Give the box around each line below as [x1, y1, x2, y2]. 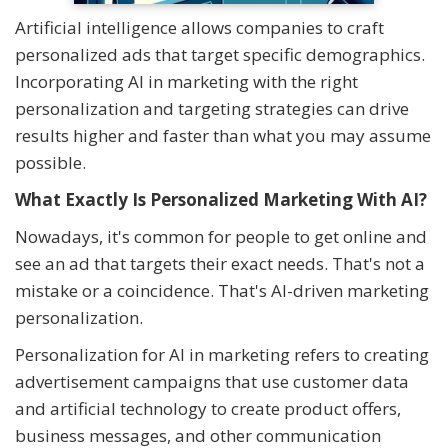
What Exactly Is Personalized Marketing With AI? [15, 188, 427, 212]
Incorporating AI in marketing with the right [15, 70, 358, 94]
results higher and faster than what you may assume [15, 124, 431, 148]
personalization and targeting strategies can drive [15, 97, 409, 121]
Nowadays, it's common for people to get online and [15, 225, 427, 249]
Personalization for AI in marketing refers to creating [15, 343, 429, 367]
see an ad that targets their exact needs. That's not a [15, 252, 425, 276]
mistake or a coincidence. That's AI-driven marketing [15, 279, 429, 303]
